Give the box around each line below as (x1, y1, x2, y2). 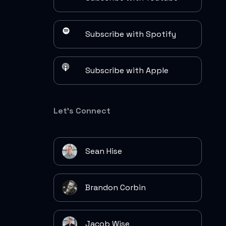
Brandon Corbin (85, 182, 146, 193)
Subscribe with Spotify (85, 29, 176, 39)
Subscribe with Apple (85, 65, 168, 76)
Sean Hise (85, 146, 122, 156)
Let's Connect (53, 105, 110, 116)
